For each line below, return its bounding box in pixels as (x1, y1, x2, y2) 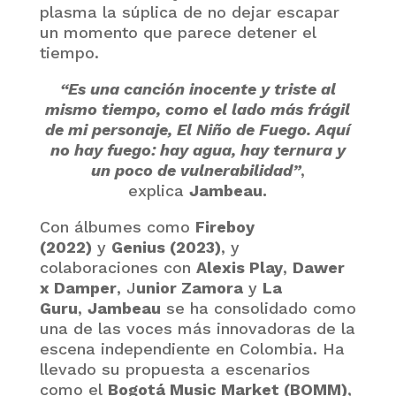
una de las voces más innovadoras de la (39, 318, 355, 338)
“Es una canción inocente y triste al (59, 79, 336, 98)
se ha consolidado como (160, 298, 356, 317)
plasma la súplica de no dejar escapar (39, 2, 339, 21)
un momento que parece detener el (39, 22, 316, 42)
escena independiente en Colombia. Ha (39, 339, 345, 358)
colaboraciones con (39, 257, 196, 277)
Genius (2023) (110, 237, 221, 256)
